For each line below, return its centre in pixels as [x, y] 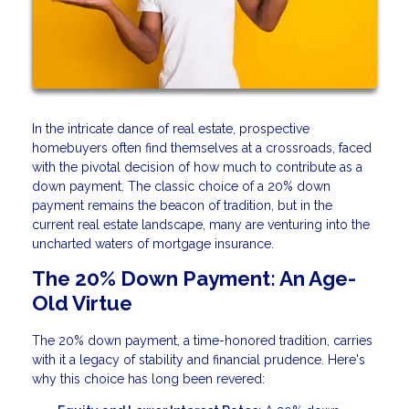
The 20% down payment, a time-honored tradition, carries [202, 341]
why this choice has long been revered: [148, 379]
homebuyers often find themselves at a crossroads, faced [202, 148]
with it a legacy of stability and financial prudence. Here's [199, 360]
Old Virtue [82, 304]
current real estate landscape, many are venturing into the [201, 225]
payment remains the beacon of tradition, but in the [182, 206]
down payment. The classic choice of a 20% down [181, 187]
